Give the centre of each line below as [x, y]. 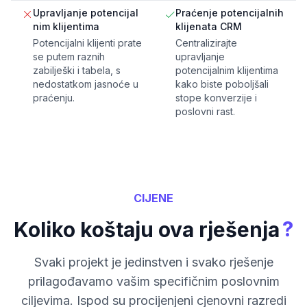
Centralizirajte [206, 43]
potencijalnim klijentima [227, 71]
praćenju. [54, 98]
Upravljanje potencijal [86, 13]
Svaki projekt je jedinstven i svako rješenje [153, 262]
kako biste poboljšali [222, 84]
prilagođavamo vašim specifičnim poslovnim [153, 282]
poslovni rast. [205, 112]
